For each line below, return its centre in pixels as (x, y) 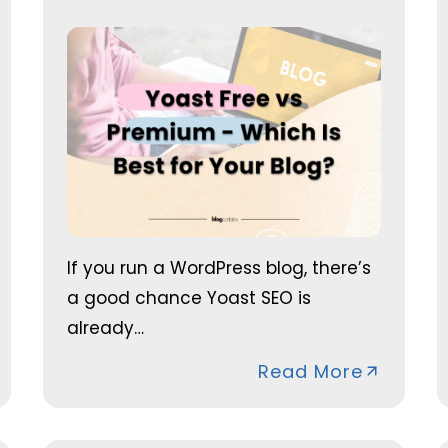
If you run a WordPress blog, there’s (218, 267)
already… (105, 327)
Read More (311, 371)
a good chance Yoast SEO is (188, 297)
